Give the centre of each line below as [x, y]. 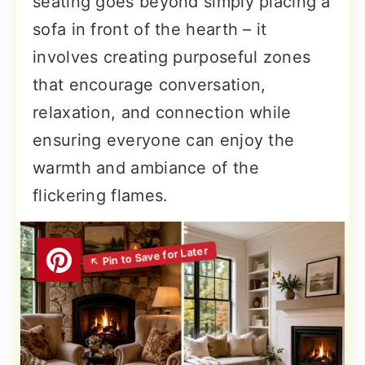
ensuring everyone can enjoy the [164, 140]
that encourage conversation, [150, 85]
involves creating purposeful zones [172, 57]
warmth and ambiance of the [146, 168]
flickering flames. [101, 196]
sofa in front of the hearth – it [150, 29]
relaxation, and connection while [162, 112]
